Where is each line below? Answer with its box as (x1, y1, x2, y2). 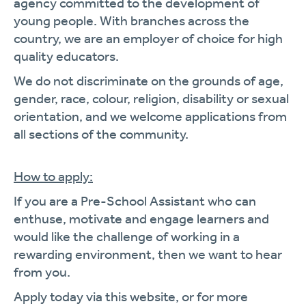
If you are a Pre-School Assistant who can (14, 193, 256, 209)
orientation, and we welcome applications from (14, 108, 287, 124)
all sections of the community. (14, 126, 189, 142)
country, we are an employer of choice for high (14, 30, 283, 46)
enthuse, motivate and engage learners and (14, 210, 269, 227)
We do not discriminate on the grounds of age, (14, 72, 283, 89)
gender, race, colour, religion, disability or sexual (14, 90, 289, 107)
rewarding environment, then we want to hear (14, 246, 282, 262)
